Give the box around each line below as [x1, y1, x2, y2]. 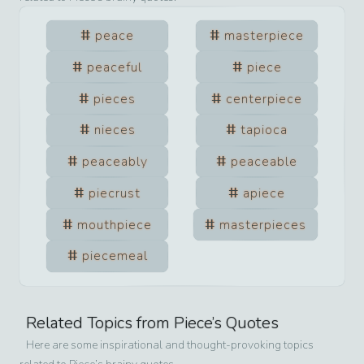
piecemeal [81, 247, 148, 266]
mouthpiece [77, 215, 152, 234]
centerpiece [226, 89, 302, 108]
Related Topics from [26, 311, 174, 334]
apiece [243, 184, 285, 202]
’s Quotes [212, 311, 279, 334]
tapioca [240, 121, 288, 140]
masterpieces [219, 215, 307, 234]
